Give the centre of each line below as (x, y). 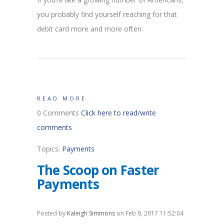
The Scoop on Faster (98, 170)
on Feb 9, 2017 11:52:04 (149, 213)
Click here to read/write (118, 113)
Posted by (52, 213)
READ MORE (62, 98)
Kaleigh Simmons (91, 213)
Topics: (49, 149)
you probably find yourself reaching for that (107, 14)
